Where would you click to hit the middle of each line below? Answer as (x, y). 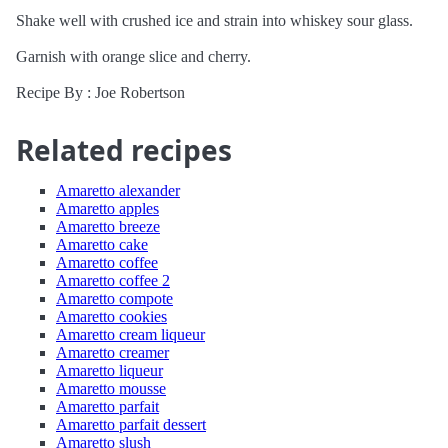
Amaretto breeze (108, 226)
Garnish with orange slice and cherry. (133, 56)
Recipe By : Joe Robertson (100, 92)
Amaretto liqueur (109, 370)
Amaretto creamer (112, 352)
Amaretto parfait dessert (131, 424)
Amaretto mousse (111, 388)
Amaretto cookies (111, 316)
